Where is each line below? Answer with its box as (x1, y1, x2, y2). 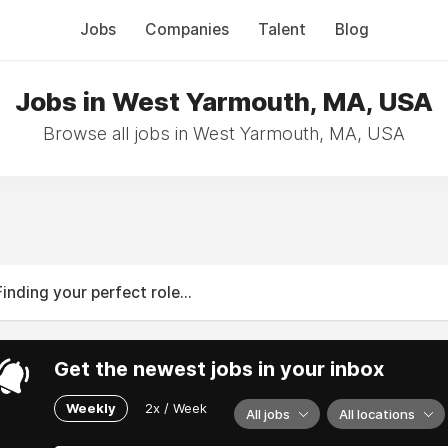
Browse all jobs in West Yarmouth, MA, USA (43, 123, 405, 144)
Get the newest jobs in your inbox (54, 357, 384, 381)
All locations (339, 406, 415, 422)
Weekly (66, 399, 116, 416)
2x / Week (145, 399, 207, 416)
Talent (257, 20, 306, 39)
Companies (144, 20, 229, 39)
